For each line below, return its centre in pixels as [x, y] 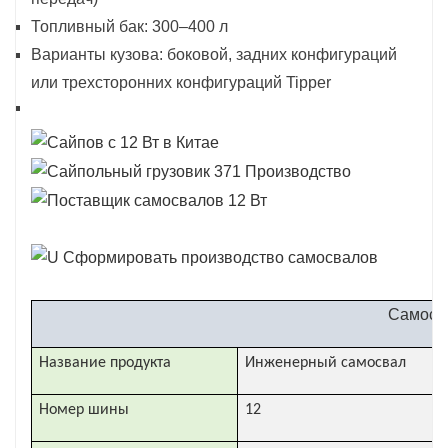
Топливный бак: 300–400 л [129, 26]
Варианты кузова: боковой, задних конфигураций [214, 54]
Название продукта [105, 362]
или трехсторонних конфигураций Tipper [181, 82]
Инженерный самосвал [325, 362]
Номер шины [84, 409]
